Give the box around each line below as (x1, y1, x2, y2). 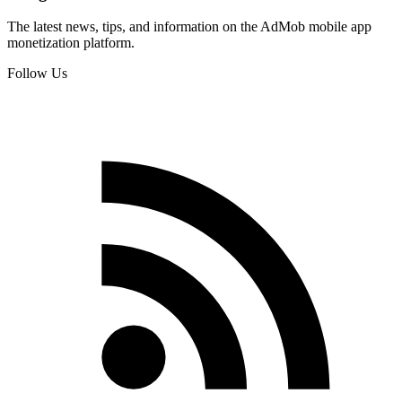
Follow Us (7, 66, 67, 82)
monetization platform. (7, 35, 135, 51)
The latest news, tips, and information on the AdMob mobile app (7, 19, 371, 35)
